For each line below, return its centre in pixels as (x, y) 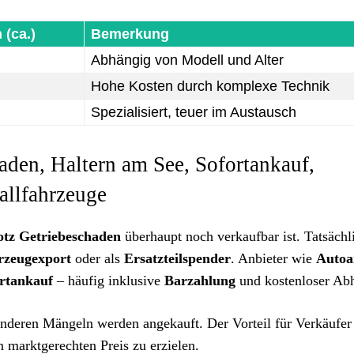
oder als (98, 258)
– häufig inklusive (109, 281)
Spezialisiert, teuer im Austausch (194, 112)
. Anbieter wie (273, 258)
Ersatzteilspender (177, 258)
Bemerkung (130, 34)
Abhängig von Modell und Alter (187, 60)
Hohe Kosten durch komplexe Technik (210, 86)
